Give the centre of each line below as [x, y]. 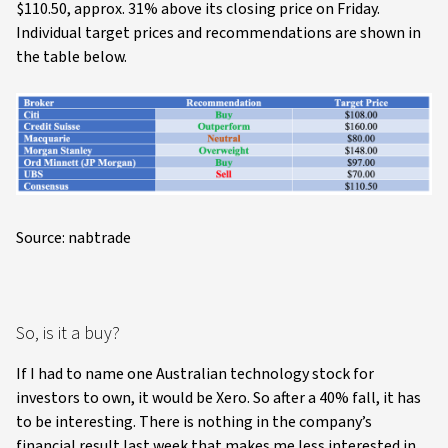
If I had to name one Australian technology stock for [195, 374]
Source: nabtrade [73, 238]
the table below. [71, 56]
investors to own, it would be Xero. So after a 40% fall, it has [218, 398]
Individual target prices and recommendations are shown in [218, 32]
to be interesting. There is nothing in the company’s [194, 422]
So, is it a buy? [68, 334]
